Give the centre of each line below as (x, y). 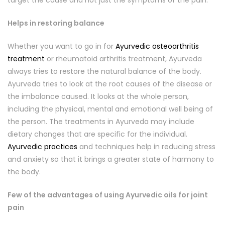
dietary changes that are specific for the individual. (97, 134)
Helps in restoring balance (56, 23)
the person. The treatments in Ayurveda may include (101, 122)
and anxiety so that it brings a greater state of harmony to (111, 159)
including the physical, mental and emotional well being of (110, 109)
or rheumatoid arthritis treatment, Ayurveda (123, 59)
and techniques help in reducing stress (146, 147)
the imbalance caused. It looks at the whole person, (98, 96)
